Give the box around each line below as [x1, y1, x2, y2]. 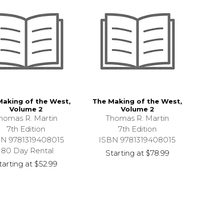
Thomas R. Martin [106, 113, 169, 123]
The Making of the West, [92, 97, 183, 106]
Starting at [105, 148, 144, 158]
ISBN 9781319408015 [99, 135, 176, 145]
